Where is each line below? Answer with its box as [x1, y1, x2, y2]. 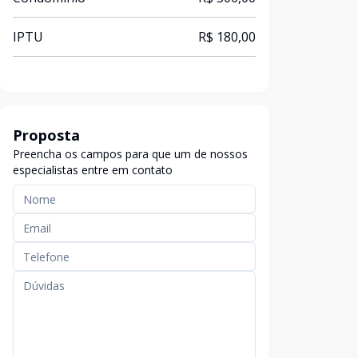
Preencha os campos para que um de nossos [13, 146, 248, 161]
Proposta [13, 125, 80, 145]
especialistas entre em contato [13, 162, 173, 177]
